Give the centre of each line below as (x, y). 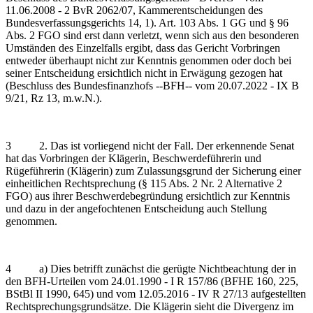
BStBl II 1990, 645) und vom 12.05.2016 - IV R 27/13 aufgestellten (156, 293)
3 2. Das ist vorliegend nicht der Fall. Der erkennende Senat (150, 145)
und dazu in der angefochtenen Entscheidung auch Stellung (136, 208)
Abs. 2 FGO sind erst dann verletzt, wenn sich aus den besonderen (152, 35)
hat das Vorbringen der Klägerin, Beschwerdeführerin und (133, 158)
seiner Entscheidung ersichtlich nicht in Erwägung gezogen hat (144, 73)
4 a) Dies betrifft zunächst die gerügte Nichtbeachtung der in (151, 268)
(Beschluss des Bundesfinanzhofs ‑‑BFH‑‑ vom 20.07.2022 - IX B (152, 85)
